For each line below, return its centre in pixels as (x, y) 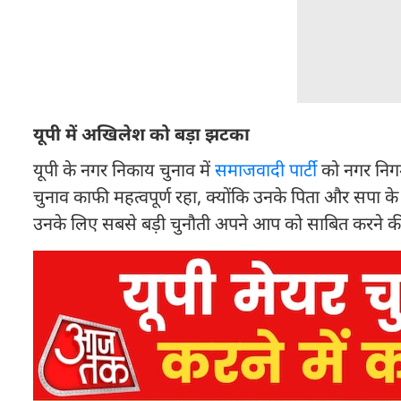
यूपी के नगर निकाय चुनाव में (124, 170)
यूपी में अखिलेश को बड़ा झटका (141, 134)
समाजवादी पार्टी (266, 170)
